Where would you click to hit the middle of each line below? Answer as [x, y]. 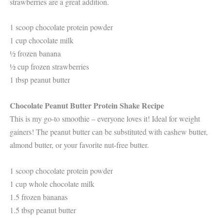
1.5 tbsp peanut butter [44, 210]
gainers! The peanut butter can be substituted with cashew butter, [109, 131]
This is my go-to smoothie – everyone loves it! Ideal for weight [105, 118]
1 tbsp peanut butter [40, 80]
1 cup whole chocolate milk [53, 183]
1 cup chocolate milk [44, 40]
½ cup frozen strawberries [49, 67]
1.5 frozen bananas [40, 197]
